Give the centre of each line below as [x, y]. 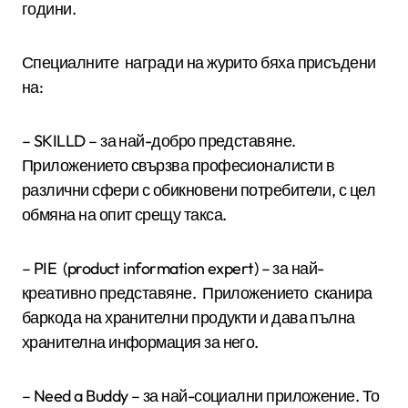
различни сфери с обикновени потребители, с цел [199, 189]
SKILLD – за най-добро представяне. [164, 140]
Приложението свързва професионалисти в [178, 165]
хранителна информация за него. [142, 342]
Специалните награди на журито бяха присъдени [199, 62]
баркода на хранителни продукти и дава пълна [189, 317]
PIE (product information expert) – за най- [178, 268]
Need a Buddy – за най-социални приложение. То [206, 395]
